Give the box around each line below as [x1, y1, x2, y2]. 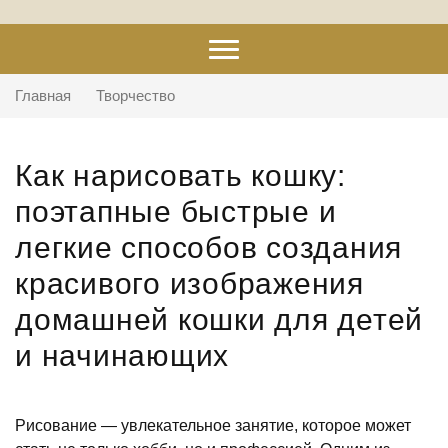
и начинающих [15, 339, 229, 372]
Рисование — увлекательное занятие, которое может [15, 417, 411, 434]
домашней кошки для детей [15, 303, 423, 336]
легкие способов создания [15, 231, 402, 264]
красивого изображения [15, 267, 364, 300]
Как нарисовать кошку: [15, 159, 346, 192]
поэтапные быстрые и [15, 195, 337, 228]
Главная [15, 87, 71, 104]
